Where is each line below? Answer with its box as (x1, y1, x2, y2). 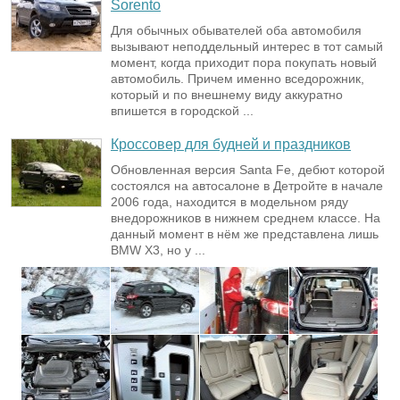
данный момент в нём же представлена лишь (111, 227, 379, 242)
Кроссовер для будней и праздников (111, 137, 351, 153)
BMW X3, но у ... (111, 243, 205, 258)
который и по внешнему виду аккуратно (111, 87, 343, 103)
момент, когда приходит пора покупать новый (111, 55, 377, 71)
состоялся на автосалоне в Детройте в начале (111, 179, 383, 194)
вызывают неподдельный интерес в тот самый (111, 39, 383, 54)
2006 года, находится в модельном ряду (111, 195, 348, 210)
